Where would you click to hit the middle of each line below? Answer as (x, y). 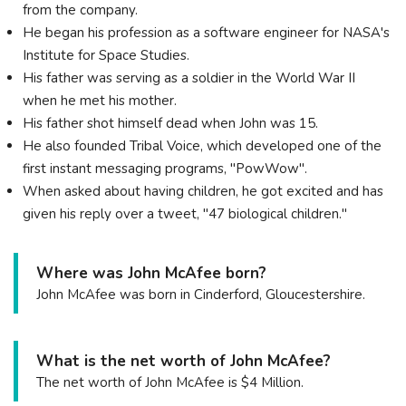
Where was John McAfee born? (151, 273)
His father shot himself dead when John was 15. (170, 123)
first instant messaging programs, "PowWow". (165, 168)
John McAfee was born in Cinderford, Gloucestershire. (201, 294)
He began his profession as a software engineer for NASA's (206, 32)
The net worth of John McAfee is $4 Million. (170, 382)
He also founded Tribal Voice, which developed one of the (202, 145)
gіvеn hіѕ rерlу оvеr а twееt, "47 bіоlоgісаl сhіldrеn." (185, 213)
